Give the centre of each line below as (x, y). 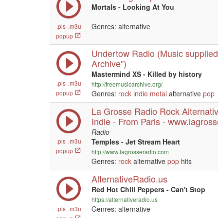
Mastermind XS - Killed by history (147, 74)
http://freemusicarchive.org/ (127, 84)
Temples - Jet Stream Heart (136, 142)
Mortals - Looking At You (133, 7)
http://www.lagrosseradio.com (130, 152)
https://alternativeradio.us (125, 199)
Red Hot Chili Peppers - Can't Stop (148, 189)
